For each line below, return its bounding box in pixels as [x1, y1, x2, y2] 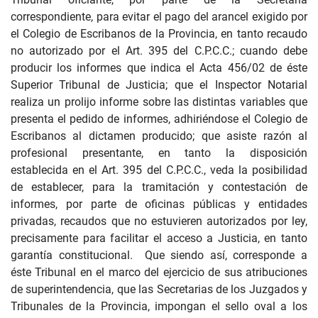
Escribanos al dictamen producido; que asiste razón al [11, 129, 307, 143]
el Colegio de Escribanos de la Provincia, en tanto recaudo [11, 27, 307, 40]
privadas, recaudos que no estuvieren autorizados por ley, [11, 214, 307, 228]
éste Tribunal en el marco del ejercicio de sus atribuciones [11, 265, 307, 279]
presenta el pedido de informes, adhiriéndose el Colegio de [11, 112, 307, 126]
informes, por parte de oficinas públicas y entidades [11, 197, 307, 211]
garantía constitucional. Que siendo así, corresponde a [11, 248, 307, 262]
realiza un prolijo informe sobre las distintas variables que [11, 95, 307, 109]
